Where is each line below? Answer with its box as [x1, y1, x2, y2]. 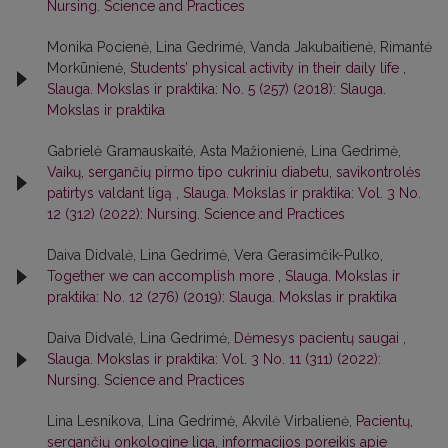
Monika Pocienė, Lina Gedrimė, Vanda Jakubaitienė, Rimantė [47, 39, 432, 56]
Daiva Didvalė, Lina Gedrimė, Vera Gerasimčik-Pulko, [47, 247, 383, 264]
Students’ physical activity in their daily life [130, 60, 403, 77]
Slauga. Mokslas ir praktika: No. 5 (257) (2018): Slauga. [47, 81, 386, 98]
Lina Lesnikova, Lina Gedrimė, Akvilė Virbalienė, [47, 413, 356, 430]
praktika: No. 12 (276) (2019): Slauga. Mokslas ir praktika [47, 289, 397, 306]
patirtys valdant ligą [47, 185, 176, 202]
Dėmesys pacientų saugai [234, 330, 403, 347]
